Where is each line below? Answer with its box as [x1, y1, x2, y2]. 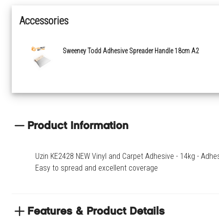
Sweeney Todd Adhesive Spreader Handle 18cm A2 [63, 47, 199, 55]
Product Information [27, 121, 129, 132]
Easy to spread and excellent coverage [35, 163, 158, 173]
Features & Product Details [27, 207, 165, 218]
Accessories [19, 15, 68, 27]
